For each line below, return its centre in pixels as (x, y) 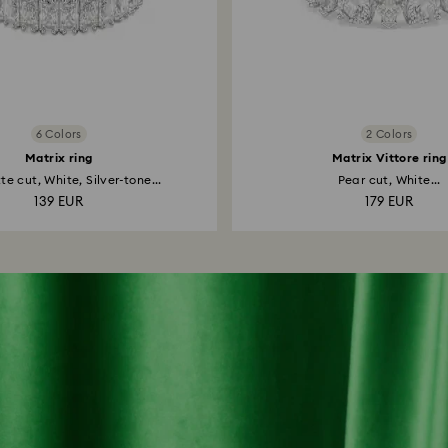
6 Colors (58, 134)
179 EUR (389, 202)
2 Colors (389, 134)
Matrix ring (59, 158)
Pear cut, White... (389, 180)
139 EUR (59, 202)
